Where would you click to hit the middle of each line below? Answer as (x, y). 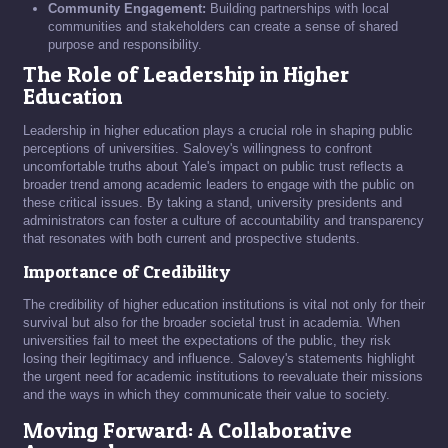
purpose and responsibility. (125, 44)
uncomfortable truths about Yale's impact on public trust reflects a (213, 166)
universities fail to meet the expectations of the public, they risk (207, 340)
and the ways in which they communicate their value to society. (206, 394)
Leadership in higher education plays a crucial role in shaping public (218, 130)
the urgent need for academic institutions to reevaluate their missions (223, 376)
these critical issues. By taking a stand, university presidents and (212, 202)
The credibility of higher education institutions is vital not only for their (224, 304)
